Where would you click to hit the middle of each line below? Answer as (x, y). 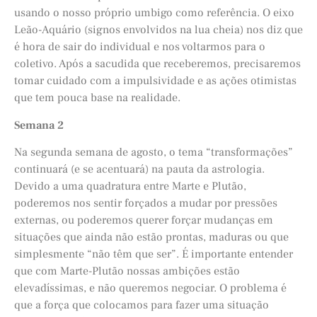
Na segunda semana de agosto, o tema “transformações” (154, 152)
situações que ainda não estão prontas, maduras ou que (151, 237)
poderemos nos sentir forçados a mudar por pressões (146, 203)
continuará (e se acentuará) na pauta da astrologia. (139, 169)
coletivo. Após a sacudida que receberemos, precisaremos (157, 64)
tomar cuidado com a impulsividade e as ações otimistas (155, 81)
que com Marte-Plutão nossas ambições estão (127, 271)
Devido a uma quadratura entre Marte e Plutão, (130, 186)
